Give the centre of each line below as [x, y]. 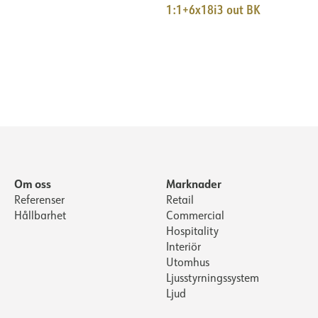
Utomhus [188, 262]
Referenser [39, 200]
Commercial [195, 215]
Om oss [33, 184]
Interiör [183, 247]
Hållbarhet [40, 215]
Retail [180, 200]
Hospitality [192, 231]
